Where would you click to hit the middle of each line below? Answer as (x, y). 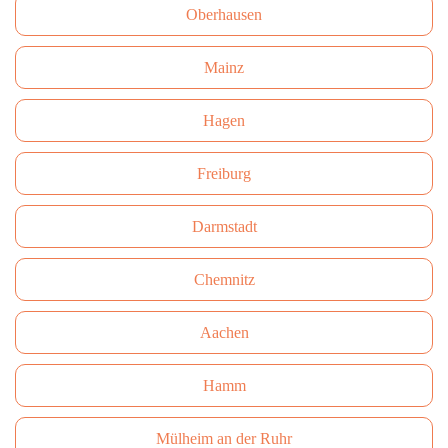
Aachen (224, 332)
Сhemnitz (224, 279)
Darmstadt (224, 226)
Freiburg (224, 173)
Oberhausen (224, 14)
